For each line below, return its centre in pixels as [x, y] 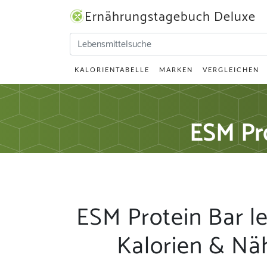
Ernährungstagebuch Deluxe [170, 17]
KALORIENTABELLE [112, 69]
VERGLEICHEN [231, 69]
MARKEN [176, 69]
